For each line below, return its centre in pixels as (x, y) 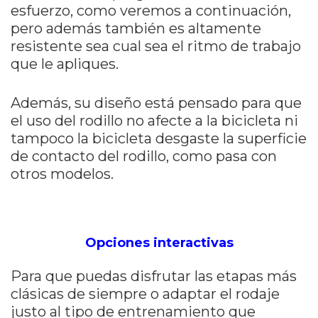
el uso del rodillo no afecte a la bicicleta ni (154, 121)
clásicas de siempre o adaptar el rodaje (145, 294)
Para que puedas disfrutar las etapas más (154, 276)
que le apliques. (65, 64)
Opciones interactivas (159, 243)
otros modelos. (62, 174)
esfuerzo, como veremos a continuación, (151, 11)
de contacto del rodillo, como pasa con (144, 157)
